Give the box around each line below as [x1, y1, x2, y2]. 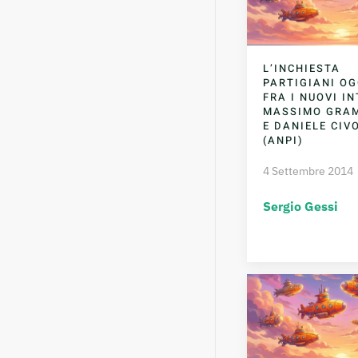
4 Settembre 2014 [262, 163, 353, 178]
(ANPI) [262, 132, 304, 148]
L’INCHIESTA [262, 60, 340, 76]
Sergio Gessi [262, 197, 338, 214]
